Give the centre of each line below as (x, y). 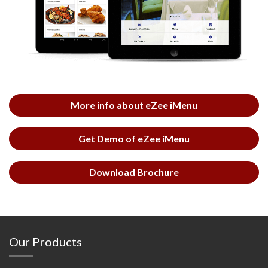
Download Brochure (134, 172)
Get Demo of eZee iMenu (134, 138)
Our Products (45, 241)
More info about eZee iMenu (134, 105)
